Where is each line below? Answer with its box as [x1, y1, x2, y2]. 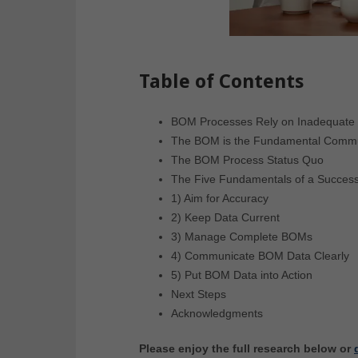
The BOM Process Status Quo [171, 153, 324, 167]
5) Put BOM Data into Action [171, 268, 312, 282]
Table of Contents [139, 70, 304, 93]
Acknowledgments [171, 307, 263, 320]
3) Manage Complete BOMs [171, 230, 312, 244]
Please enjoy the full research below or [139, 342, 354, 356]
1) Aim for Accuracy [171, 192, 268, 205]
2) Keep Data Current [171, 211, 280, 225]
